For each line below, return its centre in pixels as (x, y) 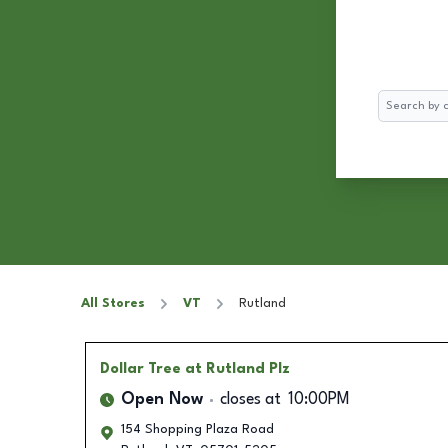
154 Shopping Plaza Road (197, 429)
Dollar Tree (140, 369)
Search (397, 99)
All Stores (113, 303)
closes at (250, 400)
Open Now (161, 400)
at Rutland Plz (237, 369)
